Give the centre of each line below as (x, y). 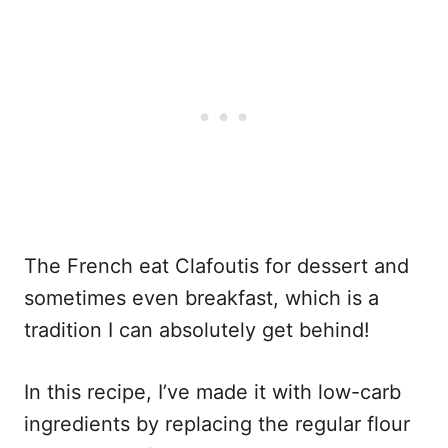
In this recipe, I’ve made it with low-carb (212, 392)
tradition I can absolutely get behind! (197, 330)
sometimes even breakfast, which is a (201, 298)
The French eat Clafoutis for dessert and (216, 266)
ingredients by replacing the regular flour (217, 424)
